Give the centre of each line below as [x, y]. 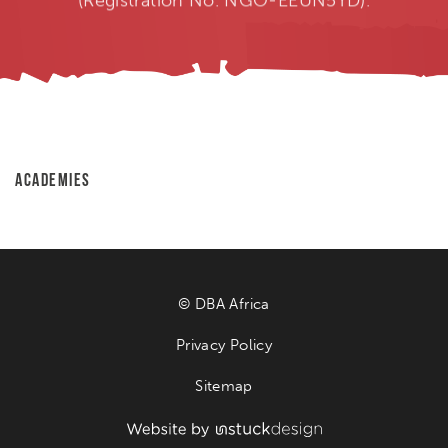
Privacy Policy [224, 344]
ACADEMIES [53, 179]
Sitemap [224, 385]
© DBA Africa [224, 303]
